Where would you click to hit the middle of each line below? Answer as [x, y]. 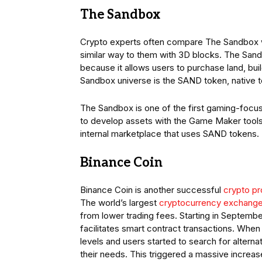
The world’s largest [120, 203]
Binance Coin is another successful [152, 190]
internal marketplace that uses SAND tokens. [170, 134]
